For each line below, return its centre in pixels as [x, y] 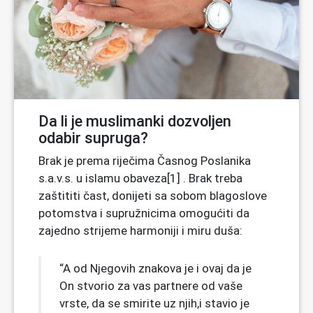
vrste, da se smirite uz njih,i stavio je [154, 303]
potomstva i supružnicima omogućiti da [144, 213]
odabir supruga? [93, 138]
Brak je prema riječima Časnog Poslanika [145, 160]
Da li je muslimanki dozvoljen [135, 121]
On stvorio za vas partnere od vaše [151, 285]
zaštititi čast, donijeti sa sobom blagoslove [153, 195]
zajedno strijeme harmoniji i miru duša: [140, 230]
